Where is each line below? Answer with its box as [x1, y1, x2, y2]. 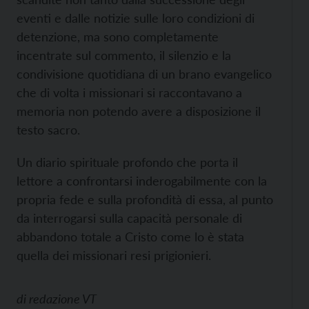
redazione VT [29, 291, 97, 306]
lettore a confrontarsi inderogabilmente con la [17, 173, 267, 188]
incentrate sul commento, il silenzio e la [17, 48, 231, 63]
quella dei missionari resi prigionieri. [17, 248, 211, 263]
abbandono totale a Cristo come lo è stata [17, 229, 244, 244]
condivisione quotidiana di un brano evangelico [17, 66, 272, 81]
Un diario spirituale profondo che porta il [17, 154, 238, 170]
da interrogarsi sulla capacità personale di [17, 210, 242, 226]
